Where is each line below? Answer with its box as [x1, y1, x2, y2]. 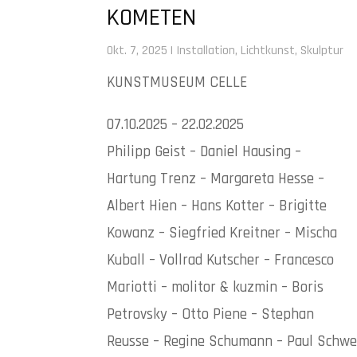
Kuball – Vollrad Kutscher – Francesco [107, 249, 335, 270]
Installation [176, 41, 236, 59]
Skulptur [300, 41, 344, 59]
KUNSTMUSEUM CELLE [107, 72, 248, 92]
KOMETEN [107, 2, 197, 33]
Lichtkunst [241, 41, 296, 59]
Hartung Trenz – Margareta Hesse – [107, 168, 325, 189]
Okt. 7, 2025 [107, 41, 168, 59]
